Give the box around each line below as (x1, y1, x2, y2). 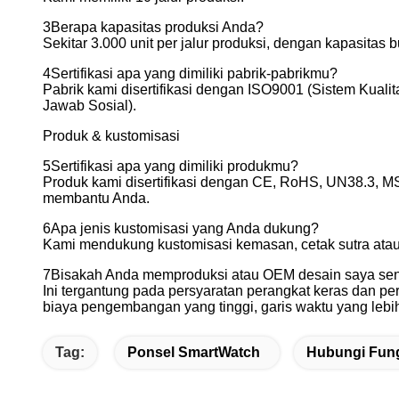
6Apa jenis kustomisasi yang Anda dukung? (43, 221, 319, 236)
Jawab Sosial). (43, 98, 136, 113)
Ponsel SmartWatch (127, 345, 260, 360)
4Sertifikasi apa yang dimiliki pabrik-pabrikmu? (43, 66, 338, 81)
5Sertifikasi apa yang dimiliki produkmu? (43, 159, 298, 174)
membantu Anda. (43, 191, 150, 206)
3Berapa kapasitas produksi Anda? (43, 20, 264, 35)
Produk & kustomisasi (43, 128, 180, 143)
